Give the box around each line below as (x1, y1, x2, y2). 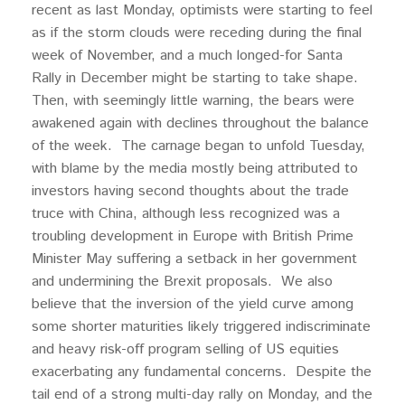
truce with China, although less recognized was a (32, 203, 340, 224)
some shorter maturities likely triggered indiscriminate (32, 316, 371, 337)
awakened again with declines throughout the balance (32, 113, 369, 134)
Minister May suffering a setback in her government (32, 249, 357, 269)
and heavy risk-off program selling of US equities (32, 339, 339, 360)
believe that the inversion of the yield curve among (32, 294, 353, 315)
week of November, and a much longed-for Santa (32, 45, 343, 66)
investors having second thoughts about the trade (32, 181, 349, 202)
